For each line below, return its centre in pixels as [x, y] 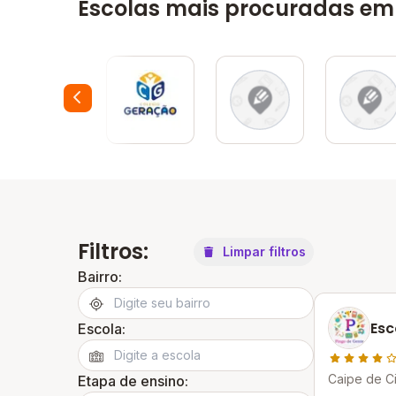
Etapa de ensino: [133, 381]
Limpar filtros [264, 251]
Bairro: [100, 277]
